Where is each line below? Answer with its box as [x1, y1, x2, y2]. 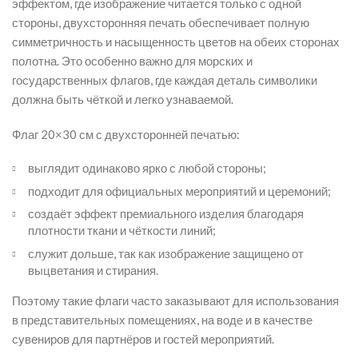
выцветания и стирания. [28, 262, 158, 277]
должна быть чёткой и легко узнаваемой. [12, 92, 233, 106]
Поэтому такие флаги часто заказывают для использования [12, 292, 339, 308]
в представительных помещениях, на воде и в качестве [12, 312, 312, 327]
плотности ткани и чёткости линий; [28, 223, 216, 237]
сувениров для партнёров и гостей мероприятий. [12, 331, 274, 346]
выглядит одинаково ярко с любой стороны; [28, 161, 266, 175]
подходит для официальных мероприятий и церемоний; [28, 183, 331, 198]
